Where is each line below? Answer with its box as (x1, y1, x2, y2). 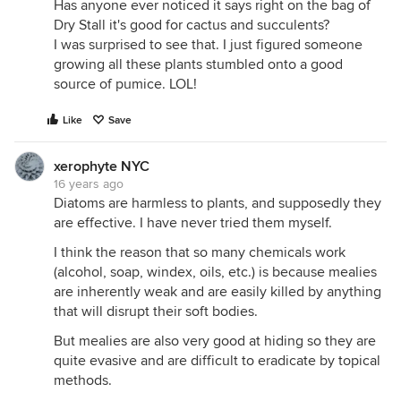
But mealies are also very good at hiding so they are (54, 332, 376, 350)
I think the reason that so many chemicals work (54, 243, 346, 261)
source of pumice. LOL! (54, 75, 197, 93)
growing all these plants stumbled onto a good (54, 55, 343, 73)
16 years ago (54, 176, 124, 192)
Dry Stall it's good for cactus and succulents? (54, 16, 329, 34)
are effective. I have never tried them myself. (54, 214, 332, 232)
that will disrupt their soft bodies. (54, 303, 258, 320)
